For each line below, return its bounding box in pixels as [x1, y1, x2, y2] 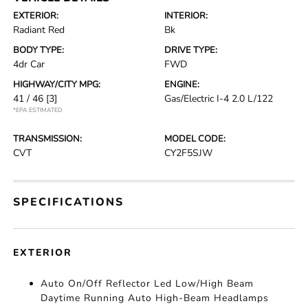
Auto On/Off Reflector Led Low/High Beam [41, 277, 254, 290]
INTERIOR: [164, 10, 208, 22]
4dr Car [13, 58, 45, 71]
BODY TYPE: [13, 44, 65, 56]
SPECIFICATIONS [13, 195, 124, 210]
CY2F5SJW [164, 146, 212, 159]
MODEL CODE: [164, 133, 225, 145]
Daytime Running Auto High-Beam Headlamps [41, 291, 269, 305]
